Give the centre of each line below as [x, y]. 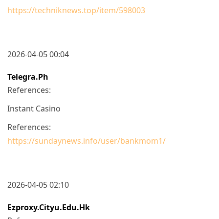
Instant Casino [34, 108]
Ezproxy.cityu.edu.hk [49, 207]
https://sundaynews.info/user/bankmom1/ [87, 141]
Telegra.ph [28, 77]
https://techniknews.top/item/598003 [76, 10]
